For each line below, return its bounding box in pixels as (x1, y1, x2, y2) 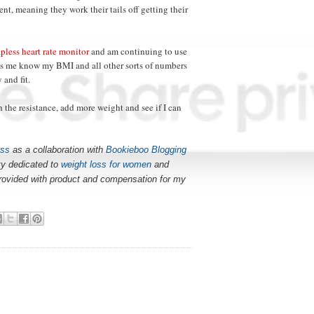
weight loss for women (61, 158, 151, 170)
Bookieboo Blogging (106, 144, 186, 155)
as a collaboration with (10, 144, 106, 155)
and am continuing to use (89, 44, 187, 57)
